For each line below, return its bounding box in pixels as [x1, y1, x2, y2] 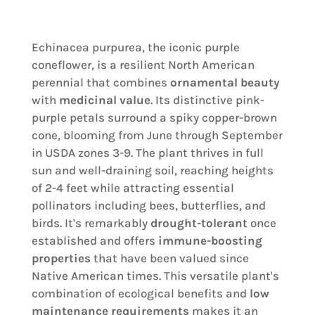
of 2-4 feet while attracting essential [31, 181, 234, 195]
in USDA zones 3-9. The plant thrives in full [31, 146, 264, 160]
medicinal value [58, 93, 150, 107]
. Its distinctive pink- [150, 93, 264, 107]
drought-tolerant [150, 216, 247, 230]
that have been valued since [90, 251, 249, 265]
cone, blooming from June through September [31, 128, 283, 142]
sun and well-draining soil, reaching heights [31, 163, 274, 177]
